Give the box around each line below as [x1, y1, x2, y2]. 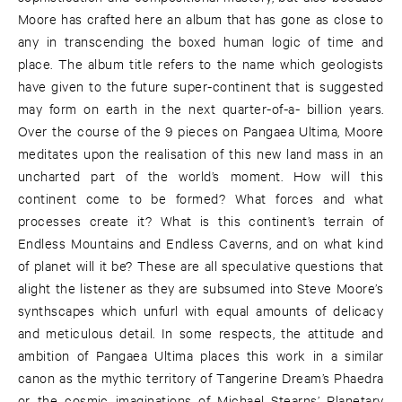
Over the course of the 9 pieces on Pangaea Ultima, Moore [18, 122, 384, 140]
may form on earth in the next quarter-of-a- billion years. [18, 100, 384, 118]
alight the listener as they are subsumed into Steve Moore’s [18, 279, 384, 297]
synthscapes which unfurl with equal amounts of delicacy [18, 301, 384, 319]
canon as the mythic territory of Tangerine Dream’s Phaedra [18, 369, 384, 387]
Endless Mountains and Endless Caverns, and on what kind [18, 234, 384, 252]
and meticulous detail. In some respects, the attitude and [18, 324, 384, 342]
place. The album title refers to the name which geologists [18, 55, 384, 73]
